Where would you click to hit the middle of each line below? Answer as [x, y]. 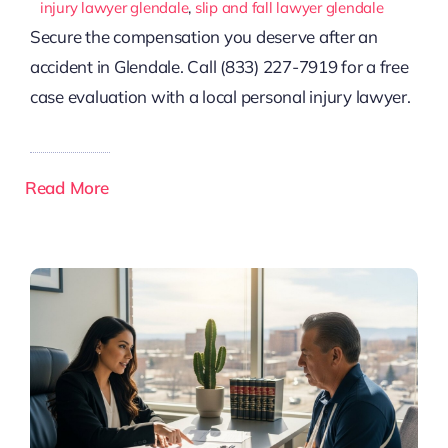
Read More [66, 188]
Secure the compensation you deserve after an [203, 37]
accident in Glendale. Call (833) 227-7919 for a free [219, 67]
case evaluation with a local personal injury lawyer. [220, 97]
